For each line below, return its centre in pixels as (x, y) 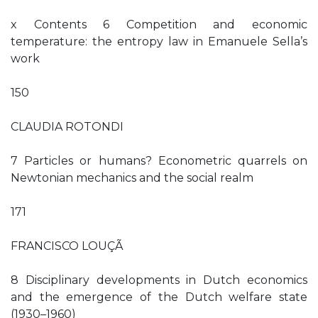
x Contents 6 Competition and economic (159, 24)
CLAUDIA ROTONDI (67, 127)
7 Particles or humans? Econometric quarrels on (159, 161)
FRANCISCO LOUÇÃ (67, 246)
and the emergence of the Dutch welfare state (159, 297)
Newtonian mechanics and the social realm (132, 178)
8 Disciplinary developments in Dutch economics (159, 280)
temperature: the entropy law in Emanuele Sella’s (159, 42)
